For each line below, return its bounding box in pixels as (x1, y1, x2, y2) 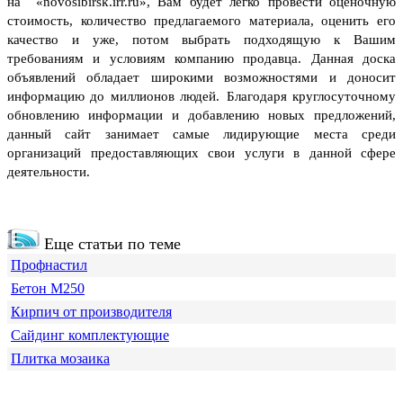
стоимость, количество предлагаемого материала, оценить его (7, 13, 396, 28)
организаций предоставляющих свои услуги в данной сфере (7, 145, 396, 160)
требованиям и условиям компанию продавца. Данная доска (7, 50, 396, 66)
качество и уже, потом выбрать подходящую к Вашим (7, 31, 396, 47)
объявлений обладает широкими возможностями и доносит (7, 69, 396, 85)
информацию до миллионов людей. (7, 88, 220, 103)
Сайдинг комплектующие (11, 327, 169, 343)
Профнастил (11, 256, 87, 273)
